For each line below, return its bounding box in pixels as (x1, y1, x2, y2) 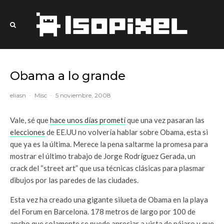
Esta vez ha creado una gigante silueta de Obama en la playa (10, 195, 208, 204)
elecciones (10, 127, 45, 136)
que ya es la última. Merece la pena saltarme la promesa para (10, 139, 208, 148)
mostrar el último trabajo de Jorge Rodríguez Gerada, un (10, 151, 195, 160)
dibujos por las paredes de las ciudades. (10, 175, 138, 184)
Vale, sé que (10, 115, 50, 124)
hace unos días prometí (50, 115, 125, 124)
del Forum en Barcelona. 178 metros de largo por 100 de (10, 207, 195, 216)
